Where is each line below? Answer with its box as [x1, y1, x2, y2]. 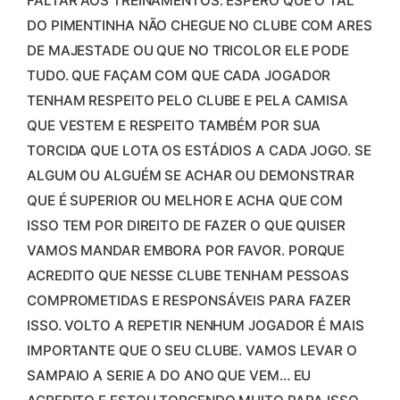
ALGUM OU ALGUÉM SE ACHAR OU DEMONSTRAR [27, 166, 355, 184]
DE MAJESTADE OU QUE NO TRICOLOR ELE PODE [27, 41, 349, 59]
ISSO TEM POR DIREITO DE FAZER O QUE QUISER [27, 216, 346, 234]
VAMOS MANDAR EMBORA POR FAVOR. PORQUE [27, 241, 346, 259]
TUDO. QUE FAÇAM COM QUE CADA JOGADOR [27, 66, 331, 84]
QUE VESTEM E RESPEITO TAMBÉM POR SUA [27, 116, 321, 134]
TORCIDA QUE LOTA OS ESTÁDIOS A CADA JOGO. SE [27, 141, 371, 159]
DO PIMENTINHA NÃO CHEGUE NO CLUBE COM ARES [27, 16, 372, 34]
